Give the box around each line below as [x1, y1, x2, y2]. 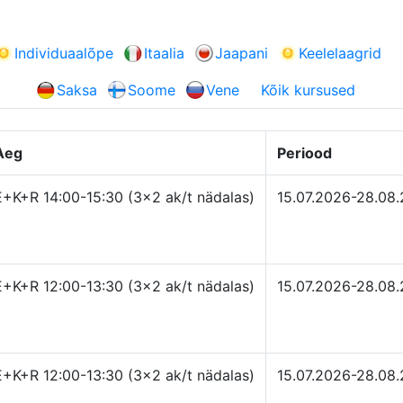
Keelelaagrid [299, 44, 381, 63]
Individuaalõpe [14, 44, 113, 63]
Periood [277, 144, 332, 163]
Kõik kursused [261, 81, 355, 100]
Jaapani [215, 44, 268, 63]
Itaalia [144, 44, 184, 63]
